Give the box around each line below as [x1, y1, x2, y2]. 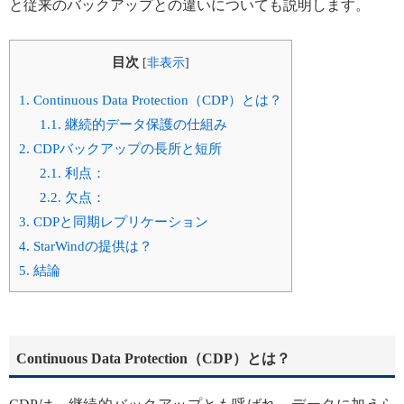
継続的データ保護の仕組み [60, 115, 227, 132]
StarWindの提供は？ [30, 237, 152, 253]
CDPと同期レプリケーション [30, 213, 208, 229]
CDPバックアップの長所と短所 [30, 140, 222, 156]
